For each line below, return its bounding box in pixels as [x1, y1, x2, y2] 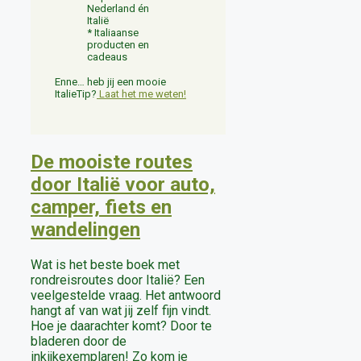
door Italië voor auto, [31, 173, 215, 197]
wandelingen [31, 218, 140, 242]
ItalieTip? [55, 88, 97, 101]
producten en [87, 39, 149, 52]
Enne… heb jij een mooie [55, 76, 166, 89]
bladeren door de [31, 334, 127, 350]
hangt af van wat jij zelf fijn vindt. [31, 303, 211, 319]
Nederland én [87, 2, 149, 15]
